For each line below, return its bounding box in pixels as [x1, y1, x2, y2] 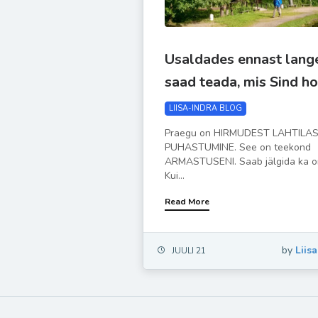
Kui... [165, 169, 185, 183]
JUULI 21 [172, 245, 207, 257]
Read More [165, 196, 210, 208]
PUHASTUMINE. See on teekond [165, 141, 312, 155]
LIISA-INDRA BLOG [169, 103, 243, 114]
